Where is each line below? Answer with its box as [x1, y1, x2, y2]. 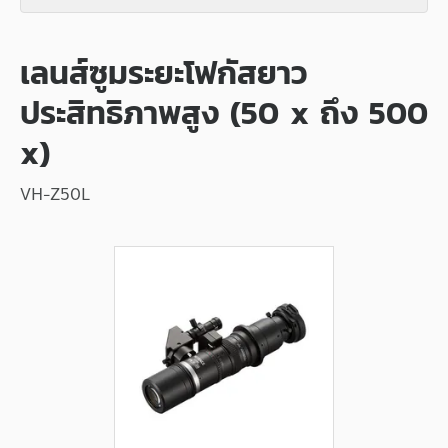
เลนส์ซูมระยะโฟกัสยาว [20, 49, 307, 96]
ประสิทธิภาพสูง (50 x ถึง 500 [20, 89, 428, 136]
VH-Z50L [20, 178, 90, 209]
